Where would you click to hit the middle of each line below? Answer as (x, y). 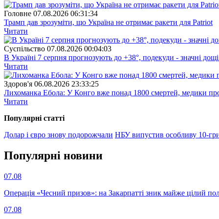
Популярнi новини (53, 155)
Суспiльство (24, 49)
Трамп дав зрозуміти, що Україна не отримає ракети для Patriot (108, 22)
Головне (18, 14)
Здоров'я (18, 84)
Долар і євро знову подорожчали (58, 135)
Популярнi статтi (34, 118)
